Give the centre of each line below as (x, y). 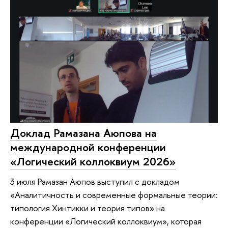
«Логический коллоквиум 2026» (93, 161)
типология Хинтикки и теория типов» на (88, 208)
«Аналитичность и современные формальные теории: (114, 195)
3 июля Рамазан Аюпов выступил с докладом (95, 182)
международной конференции (88, 147)
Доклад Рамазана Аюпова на (83, 133)
